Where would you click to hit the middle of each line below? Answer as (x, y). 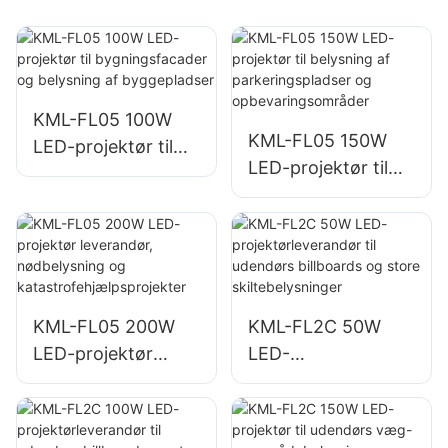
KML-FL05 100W (102, 120)
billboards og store (326, 434)
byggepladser (90, 228)
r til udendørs (303, 407)
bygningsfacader (104, 174)
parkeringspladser (323, 222)
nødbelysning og (103, 407)
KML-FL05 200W (104, 326)
